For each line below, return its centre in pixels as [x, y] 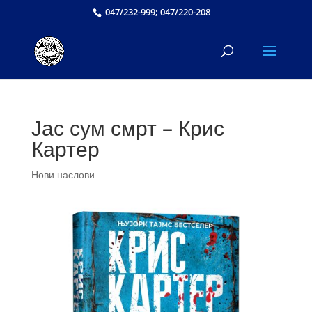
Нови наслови [63, 174]
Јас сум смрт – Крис [127, 128]
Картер [65, 149]
